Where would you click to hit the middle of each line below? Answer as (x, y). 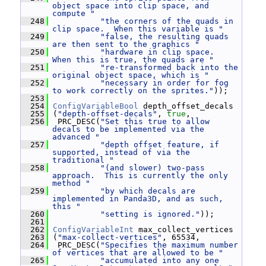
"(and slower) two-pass (153, 168)
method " (71, 183)
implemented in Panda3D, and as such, (138, 199)
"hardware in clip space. (157, 52)
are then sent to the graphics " (126, 44)
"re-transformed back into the (169, 67)
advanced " (76, 137)
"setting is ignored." (150, 214)
